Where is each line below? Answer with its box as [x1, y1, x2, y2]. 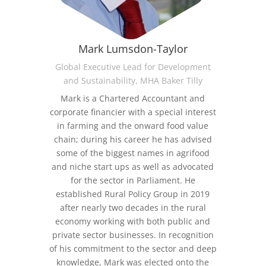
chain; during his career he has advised [53, 133, 212, 145]
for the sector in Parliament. [70, 174, 185, 186]
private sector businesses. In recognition [52, 229, 214, 240]
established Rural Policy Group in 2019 [56, 188, 210, 199]
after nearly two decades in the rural [59, 201, 206, 213]
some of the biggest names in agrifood [56, 147, 210, 159]
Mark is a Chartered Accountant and [61, 92, 205, 104]
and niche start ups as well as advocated [52, 160, 214, 172]
